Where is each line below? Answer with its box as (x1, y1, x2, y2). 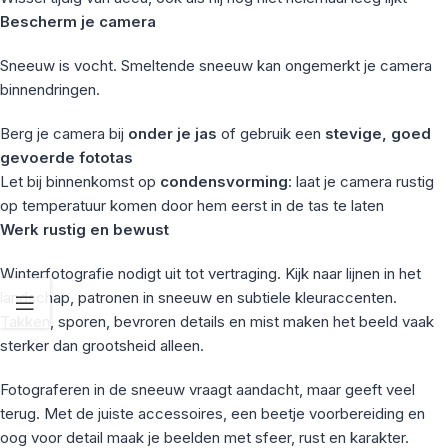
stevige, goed (325, 123, 431, 143)
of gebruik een (221, 123, 325, 143)
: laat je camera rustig (288, 171, 434, 191)
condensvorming (160, 171, 288, 191)
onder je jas (128, 123, 221, 143)
